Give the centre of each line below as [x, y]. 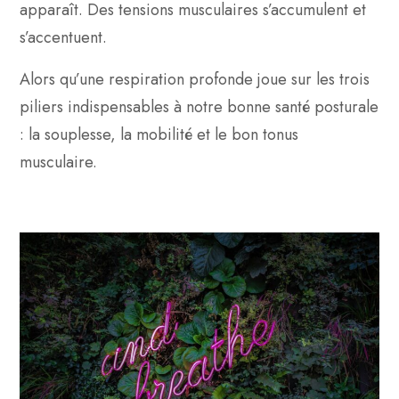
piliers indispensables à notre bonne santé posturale [199, 106]
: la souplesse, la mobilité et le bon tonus [159, 134]
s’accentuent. [63, 37]
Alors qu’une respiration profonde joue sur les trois [195, 79]
